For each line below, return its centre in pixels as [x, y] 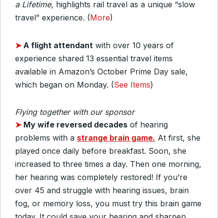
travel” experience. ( [53, 17]
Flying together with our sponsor [75, 112]
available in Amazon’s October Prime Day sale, [101, 71]
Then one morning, [166, 164]
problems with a [46, 137]
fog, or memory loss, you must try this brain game [108, 203]
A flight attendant [58, 45]
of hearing [148, 124]
